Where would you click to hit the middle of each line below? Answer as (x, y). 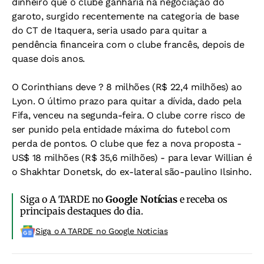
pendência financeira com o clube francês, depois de (128, 44)
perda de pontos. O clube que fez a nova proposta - (127, 143)
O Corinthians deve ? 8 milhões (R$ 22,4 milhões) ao (127, 87)
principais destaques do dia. (82, 211)
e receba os (202, 199)
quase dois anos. (48, 59)
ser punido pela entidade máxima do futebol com (121, 129)
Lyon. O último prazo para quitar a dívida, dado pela (127, 101)
